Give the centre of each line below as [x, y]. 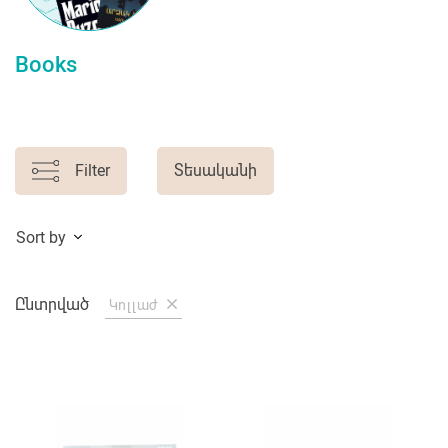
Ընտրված [52, 304]
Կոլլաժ [136, 304]
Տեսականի [215, 170]
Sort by [41, 237]
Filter [92, 170]
